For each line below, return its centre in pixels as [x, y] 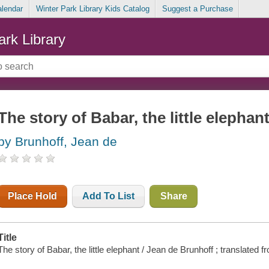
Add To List [109, 196]
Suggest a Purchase [197, 9]
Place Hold [33, 196]
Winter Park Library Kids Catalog [92, 9]
